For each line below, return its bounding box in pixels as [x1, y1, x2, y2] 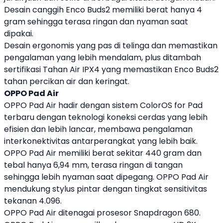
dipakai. [4, 28, 33, 39]
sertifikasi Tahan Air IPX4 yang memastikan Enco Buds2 [4, 64, 219, 75]
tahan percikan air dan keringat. [4, 76, 129, 87]
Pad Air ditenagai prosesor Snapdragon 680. [27, 207, 201, 219]
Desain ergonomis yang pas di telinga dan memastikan [4, 40, 218, 51]
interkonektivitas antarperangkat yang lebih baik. [4, 135, 198, 147]
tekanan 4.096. [4, 195, 62, 207]
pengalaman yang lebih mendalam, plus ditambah [4, 52, 201, 63]
